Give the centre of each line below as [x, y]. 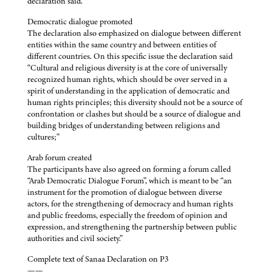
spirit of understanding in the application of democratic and [128, 91]
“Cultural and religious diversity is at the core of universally [127, 68]
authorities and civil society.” [75, 239]
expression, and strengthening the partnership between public [132, 227]
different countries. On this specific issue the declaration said [130, 56]
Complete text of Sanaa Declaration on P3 [98, 259]
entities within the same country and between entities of [122, 45]
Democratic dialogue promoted [80, 22]
